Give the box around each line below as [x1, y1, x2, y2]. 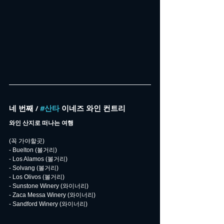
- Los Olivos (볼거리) [9, 173, 64, 180]
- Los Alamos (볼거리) [9, 155, 67, 162]
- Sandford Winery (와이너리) [9, 200, 87, 207]
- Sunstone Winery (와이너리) [9, 182, 88, 189]
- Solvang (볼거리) [9, 164, 58, 171]
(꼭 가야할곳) [9, 137, 44, 144]
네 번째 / [9, 104, 40, 113]
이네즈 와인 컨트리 [59, 104, 125, 113]
